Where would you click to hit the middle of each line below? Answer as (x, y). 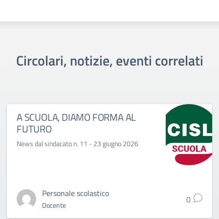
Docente (54, 205)
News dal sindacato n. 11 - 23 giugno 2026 (77, 143)
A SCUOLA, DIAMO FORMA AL (77, 117)
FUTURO (34, 129)
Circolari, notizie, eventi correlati (109, 60)
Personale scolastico (76, 193)
